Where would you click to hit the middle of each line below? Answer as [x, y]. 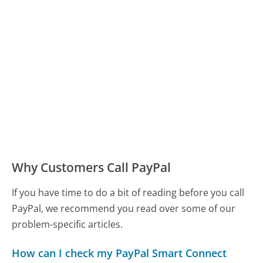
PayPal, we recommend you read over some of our [124, 209]
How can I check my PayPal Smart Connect [119, 253]
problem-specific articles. [68, 225]
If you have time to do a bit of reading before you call [128, 193]
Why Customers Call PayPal [92, 168]
